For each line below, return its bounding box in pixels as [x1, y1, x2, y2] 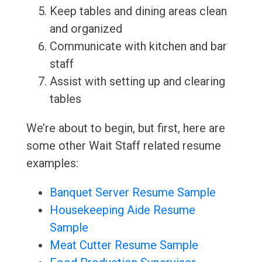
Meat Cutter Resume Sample [49, 238, 198, 253]
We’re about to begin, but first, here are [26, 121, 225, 136]
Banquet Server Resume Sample [49, 185, 216, 200]
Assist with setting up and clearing [49, 74, 225, 89]
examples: [26, 156, 78, 171]
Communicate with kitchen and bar [49, 39, 227, 54]
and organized [49, 22, 122, 36]
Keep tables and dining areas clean [49, 4, 227, 19]
